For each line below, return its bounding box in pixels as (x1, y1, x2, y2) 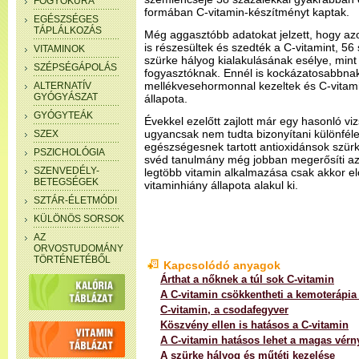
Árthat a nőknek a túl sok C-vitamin (160, 273, 334, 285)
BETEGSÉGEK (34, 176, 99, 188)
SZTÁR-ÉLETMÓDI (34, 195, 117, 206)
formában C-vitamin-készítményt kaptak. (144, 6, 349, 18)
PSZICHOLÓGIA (34, 147, 105, 158)
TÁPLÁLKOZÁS (34, 25, 102, 36)
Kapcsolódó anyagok (163, 259, 280, 272)
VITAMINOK (34, 43, 85, 54)
